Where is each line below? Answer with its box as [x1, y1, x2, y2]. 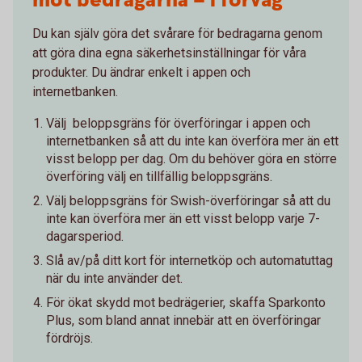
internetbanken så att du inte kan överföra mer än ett [46, 133, 339, 149]
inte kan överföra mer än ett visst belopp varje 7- [46, 210, 320, 226]
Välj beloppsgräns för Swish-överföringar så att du [46, 192, 330, 208]
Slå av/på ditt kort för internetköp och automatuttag [46, 252, 333, 268]
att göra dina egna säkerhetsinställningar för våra [32, 44, 306, 61]
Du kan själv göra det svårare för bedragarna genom [32, 25, 322, 41]
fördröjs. [46, 330, 93, 346]
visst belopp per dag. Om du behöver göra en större [46, 150, 337, 166]
